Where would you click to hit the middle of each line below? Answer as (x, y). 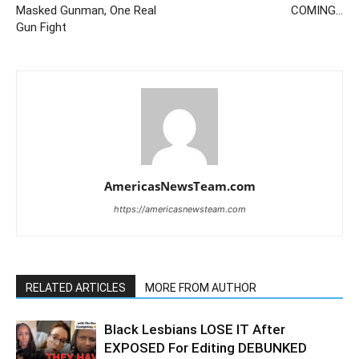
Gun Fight (41, 28)
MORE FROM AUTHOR (201, 288)
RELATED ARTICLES (76, 288)
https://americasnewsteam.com (179, 210)
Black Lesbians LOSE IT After (195, 330)
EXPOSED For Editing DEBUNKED (206, 348)
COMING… (317, 11)
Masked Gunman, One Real (86, 11)
